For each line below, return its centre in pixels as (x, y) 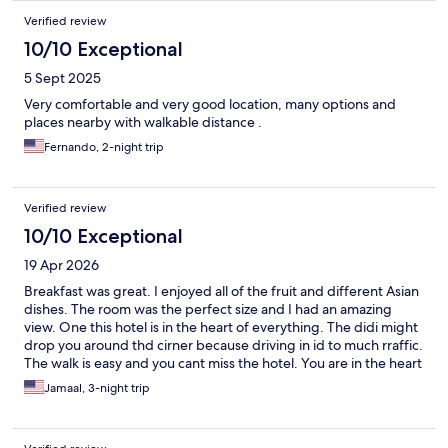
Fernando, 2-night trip (104, 146)
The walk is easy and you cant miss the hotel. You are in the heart (223, 362)
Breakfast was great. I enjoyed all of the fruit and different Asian (221, 290)
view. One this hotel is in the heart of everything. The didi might (221, 326)
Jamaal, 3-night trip (97, 387)
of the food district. (84, 380)
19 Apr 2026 (61, 264)
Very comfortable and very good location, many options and (210, 103)
